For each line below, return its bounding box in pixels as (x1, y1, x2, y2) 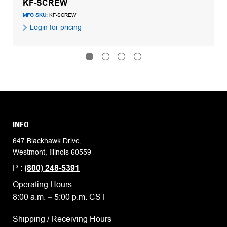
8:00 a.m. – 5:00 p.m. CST (13, 191, 106, 203)
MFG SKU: (23, 11, 48, 18)
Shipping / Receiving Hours (13, 213, 111, 225)
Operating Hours (13, 178, 72, 191)
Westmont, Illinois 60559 (13, 146, 91, 157)
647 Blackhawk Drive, (13, 135, 82, 146)
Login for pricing (28, 22, 82, 32)
